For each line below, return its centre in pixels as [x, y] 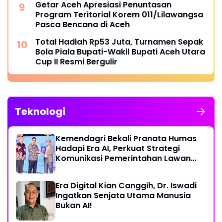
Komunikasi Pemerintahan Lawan [123, 158]
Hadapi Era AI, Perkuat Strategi [118, 148]
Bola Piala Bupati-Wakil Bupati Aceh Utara [120, 52]
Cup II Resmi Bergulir [76, 62]
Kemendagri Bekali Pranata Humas [126, 139]
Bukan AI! [74, 205]
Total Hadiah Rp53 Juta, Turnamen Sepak [119, 42]
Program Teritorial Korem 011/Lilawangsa [119, 15]
